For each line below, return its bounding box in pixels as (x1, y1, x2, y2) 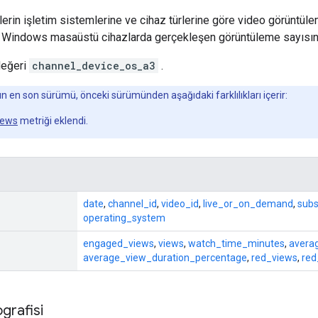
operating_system (83, 212, 165, 224)
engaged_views (83, 237, 154, 249)
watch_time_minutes (188, 237, 285, 249)
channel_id (108, 197, 157, 209)
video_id (161, 197, 199, 209)
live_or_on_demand (203, 197, 293, 209)
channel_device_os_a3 (32, 58, 155, 72)
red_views (251, 251, 297, 263)
